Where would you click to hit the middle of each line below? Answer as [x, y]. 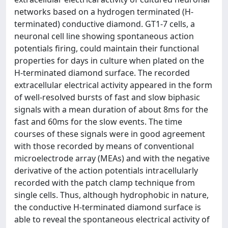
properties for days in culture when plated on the [109, 61]
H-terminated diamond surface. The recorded [102, 73]
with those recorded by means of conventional [104, 146]
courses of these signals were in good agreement [110, 134]
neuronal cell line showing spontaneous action [104, 36]
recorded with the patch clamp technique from [105, 183]
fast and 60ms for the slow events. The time [98, 122]
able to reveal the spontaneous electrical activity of [112, 219]
